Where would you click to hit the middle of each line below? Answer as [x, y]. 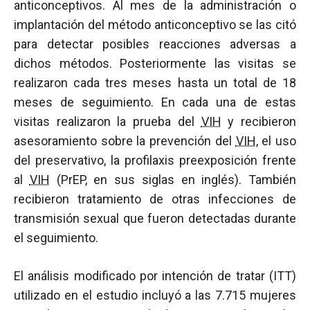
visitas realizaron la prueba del [108, 121]
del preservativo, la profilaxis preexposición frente [155, 160]
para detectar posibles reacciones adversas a [155, 44]
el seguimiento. [56, 238]
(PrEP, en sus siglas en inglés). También [173, 180]
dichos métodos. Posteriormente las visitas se [155, 63]
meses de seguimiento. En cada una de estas [155, 102]
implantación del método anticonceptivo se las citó [155, 25]
